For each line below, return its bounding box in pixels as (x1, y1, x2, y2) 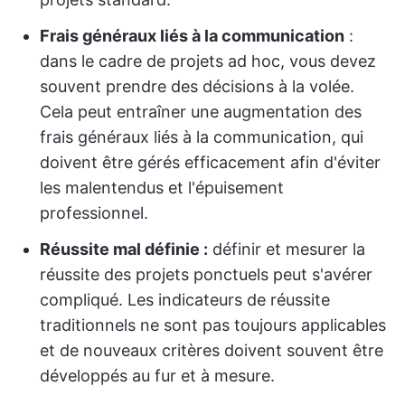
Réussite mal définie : (40, 240, 208, 259)
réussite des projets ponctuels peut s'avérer (40, 265, 372, 284)
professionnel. (40, 203, 148, 222)
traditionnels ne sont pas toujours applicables (40, 316, 386, 334)
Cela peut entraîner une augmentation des (40, 102, 362, 121)
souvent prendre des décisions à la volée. (40, 77, 354, 96)
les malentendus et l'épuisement (40, 178, 284, 197)
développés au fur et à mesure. (40, 366, 275, 385)
